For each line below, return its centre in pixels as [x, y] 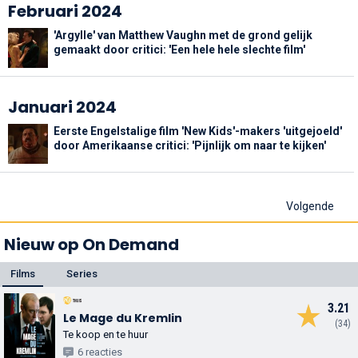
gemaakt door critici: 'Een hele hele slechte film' [179, 49]
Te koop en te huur [105, 335]
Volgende [310, 206]
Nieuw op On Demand [91, 244]
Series [82, 273]
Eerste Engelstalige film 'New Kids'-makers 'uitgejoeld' [198, 131]
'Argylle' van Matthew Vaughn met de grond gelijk [183, 35]
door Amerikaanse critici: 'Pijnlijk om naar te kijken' [190, 145]
